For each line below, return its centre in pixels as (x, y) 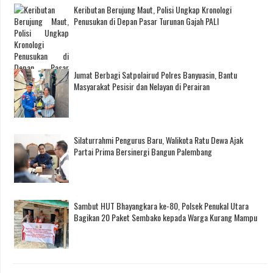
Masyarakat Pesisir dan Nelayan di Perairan (142, 87)
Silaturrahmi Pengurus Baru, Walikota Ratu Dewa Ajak (158, 140)
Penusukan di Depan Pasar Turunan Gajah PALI (146, 21)
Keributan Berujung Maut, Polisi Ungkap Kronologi (153, 9)
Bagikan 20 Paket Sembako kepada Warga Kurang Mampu (165, 217)
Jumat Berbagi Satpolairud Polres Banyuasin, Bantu (155, 75)
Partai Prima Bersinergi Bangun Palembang (143, 152)
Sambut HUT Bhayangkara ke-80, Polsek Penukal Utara (161, 205)
